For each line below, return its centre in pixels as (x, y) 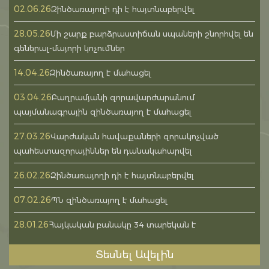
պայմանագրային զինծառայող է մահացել (103, 112)
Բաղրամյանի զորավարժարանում (123, 98)
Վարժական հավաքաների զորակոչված (134, 137)
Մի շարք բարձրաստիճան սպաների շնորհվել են (152, 34)
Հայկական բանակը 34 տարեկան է (122, 225)
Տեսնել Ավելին (134, 255)
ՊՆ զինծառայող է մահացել (109, 200)
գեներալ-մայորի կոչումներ (69, 48)
